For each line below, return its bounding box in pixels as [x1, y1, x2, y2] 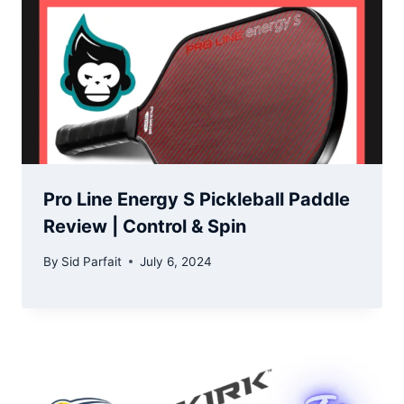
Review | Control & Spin [43, 216, 246, 238]
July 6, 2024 [140, 253, 213, 269]
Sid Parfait [61, 253, 123, 269]
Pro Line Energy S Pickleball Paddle [43, 188, 350, 211]
